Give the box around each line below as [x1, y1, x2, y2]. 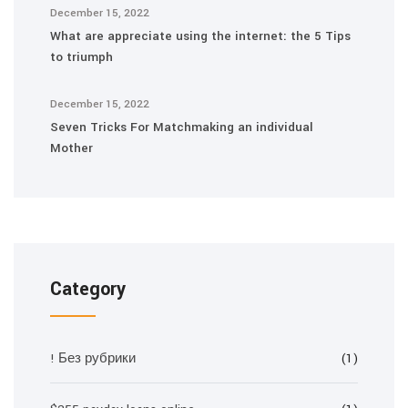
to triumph [50, 48, 113, 66]
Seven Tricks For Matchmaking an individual [50, 118, 313, 136]
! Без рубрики [50, 350, 136, 367]
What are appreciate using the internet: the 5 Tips [50, 27, 351, 45]
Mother [50, 139, 93, 157]
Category [50, 276, 126, 302]
